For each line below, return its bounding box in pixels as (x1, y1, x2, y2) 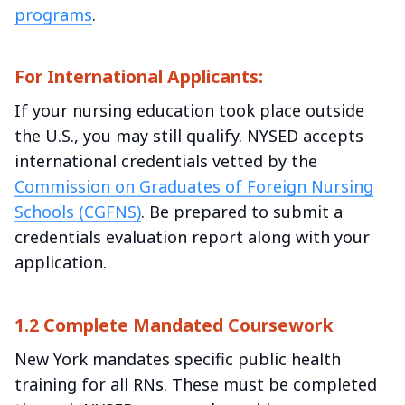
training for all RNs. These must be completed (14, 372, 377, 395)
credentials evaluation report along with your (14, 226, 370, 249)
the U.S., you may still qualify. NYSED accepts (14, 125, 363, 147)
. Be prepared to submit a (141, 201, 343, 223)
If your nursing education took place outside (14, 99, 364, 122)
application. (14, 251, 107, 274)
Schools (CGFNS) (14, 201, 141, 223)
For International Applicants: (14, 64, 263, 89)
